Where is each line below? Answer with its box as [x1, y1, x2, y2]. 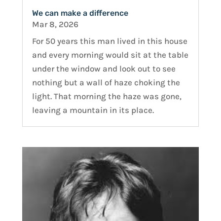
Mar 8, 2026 [32, 19, 78, 30]
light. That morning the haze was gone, [32, 91, 182, 102]
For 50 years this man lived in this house [32, 36, 187, 46]
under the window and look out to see [32, 64, 176, 74]
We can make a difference [32, 8, 128, 18]
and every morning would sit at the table [32, 50, 188, 60]
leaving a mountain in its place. [32, 105, 154, 115]
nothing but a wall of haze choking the [32, 77, 180, 88]
